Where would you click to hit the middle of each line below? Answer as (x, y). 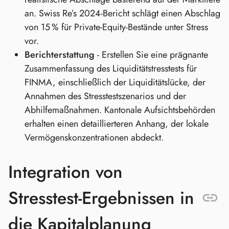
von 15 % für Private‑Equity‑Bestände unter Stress (116, 27)
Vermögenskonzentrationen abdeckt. (94, 137)
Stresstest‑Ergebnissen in (101, 198)
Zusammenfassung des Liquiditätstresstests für (111, 68)
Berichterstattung (60, 54)
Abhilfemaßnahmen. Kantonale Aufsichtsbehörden (120, 110)
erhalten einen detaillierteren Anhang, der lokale (117, 123)
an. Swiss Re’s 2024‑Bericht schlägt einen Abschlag (122, 13)
